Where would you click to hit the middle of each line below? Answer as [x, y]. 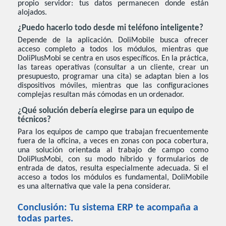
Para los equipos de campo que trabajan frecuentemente [113, 132]
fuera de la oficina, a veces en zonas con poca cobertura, [113, 141]
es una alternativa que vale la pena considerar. [94, 186]
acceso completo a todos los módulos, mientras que [113, 50]
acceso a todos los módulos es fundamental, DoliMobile [113, 177]
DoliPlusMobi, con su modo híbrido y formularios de [113, 159]
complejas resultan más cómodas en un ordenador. [101, 95]
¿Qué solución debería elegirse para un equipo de [106, 111]
